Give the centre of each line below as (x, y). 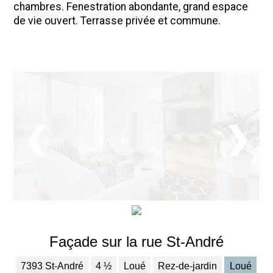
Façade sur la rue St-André (136, 241)
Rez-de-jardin (188, 266)
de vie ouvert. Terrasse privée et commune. (117, 21)
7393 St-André (52, 266)
